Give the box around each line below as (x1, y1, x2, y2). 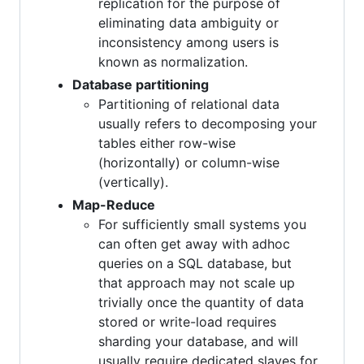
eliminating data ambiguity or (98, 14, 279, 31)
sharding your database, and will (98, 332, 298, 349)
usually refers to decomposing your (98, 115, 317, 132)
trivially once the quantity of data (98, 293, 304, 310)
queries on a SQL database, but (98, 254, 292, 271)
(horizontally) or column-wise (98, 154, 279, 171)
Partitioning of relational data (98, 95, 279, 112)
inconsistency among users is (98, 33, 279, 50)
